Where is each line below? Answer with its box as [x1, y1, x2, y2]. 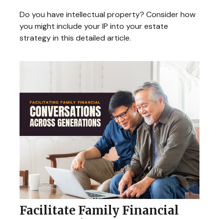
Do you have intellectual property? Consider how [20, 9, 196, 20]
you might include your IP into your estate [20, 21, 168, 32]
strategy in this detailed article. [20, 33, 131, 44]
